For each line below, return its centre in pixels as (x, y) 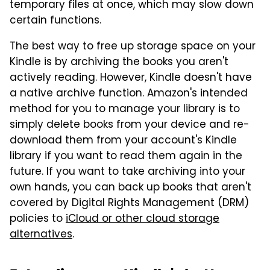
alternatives (41, 235)
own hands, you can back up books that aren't (130, 188)
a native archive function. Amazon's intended (129, 94)
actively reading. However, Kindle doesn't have (131, 78)
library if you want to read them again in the (126, 156)
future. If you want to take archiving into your (127, 172)
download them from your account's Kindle (123, 141)
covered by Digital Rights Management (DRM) (129, 203)
